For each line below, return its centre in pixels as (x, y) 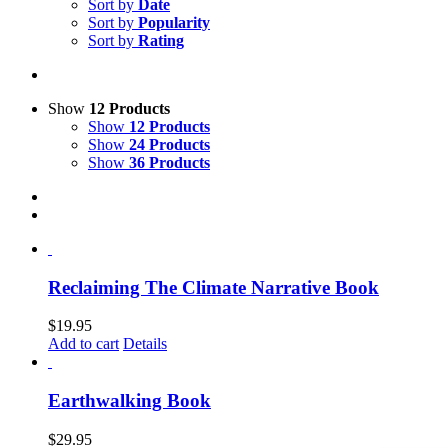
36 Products (169, 162)
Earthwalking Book (129, 401)
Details (145, 344)
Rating (161, 40)
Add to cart (83, 344)
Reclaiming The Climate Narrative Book (213, 287)
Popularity (174, 22)
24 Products (169, 144)
